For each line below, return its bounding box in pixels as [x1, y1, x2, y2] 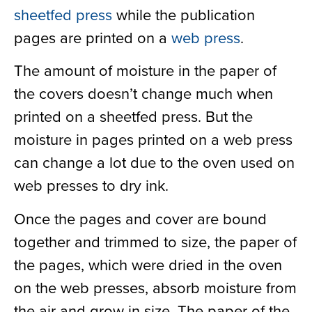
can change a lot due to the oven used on [14, 151, 295, 173]
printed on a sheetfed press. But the [14, 105, 253, 127]
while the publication [112, 3, 255, 25]
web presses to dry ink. [14, 174, 169, 196]
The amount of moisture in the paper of [14, 59, 276, 81]
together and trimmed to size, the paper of [14, 230, 297, 252]
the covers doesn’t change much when [14, 82, 273, 104]
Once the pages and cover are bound [14, 207, 267, 229]
